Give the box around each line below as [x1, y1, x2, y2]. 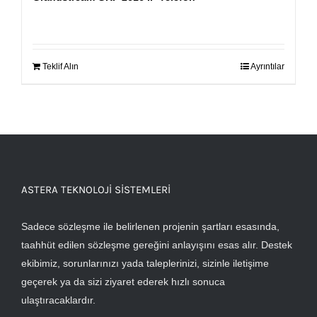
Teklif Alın [42, 62, 79, 72]
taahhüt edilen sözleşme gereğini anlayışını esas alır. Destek [21, 239, 292, 251]
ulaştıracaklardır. [21, 294, 96, 306]
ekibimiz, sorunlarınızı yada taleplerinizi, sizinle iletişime [21, 258, 269, 270]
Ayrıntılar [250, 62, 284, 72]
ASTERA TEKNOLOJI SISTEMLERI [21, 183, 171, 197]
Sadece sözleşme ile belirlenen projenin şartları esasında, [21, 221, 279, 233]
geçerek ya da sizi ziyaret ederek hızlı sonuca [21, 276, 225, 288]
